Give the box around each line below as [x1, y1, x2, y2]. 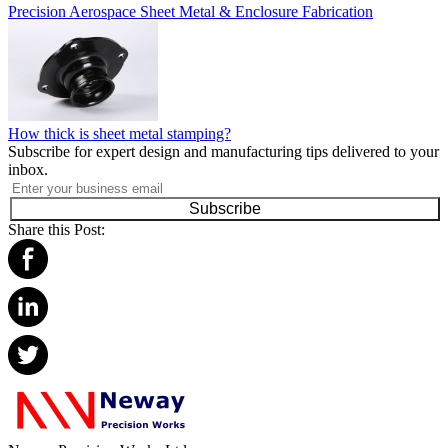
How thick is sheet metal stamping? [8, 125, 231, 143]
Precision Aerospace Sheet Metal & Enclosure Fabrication [8, 3, 373, 21]
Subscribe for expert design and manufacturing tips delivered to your [8, 143, 439, 161]
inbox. [8, 161, 48, 179]
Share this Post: [8, 221, 105, 239]
